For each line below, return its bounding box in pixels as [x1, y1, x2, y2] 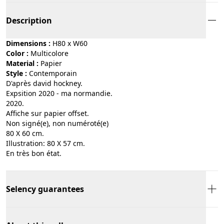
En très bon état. [6, 148, 61, 158]
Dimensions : [6, 38, 50, 48]
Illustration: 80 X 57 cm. [6, 138, 85, 148]
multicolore [37, 48, 68, 58]
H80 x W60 [52, 38, 87, 48]
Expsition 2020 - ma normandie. [6, 88, 112, 98]
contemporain [33, 68, 77, 78]
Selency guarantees [6, 183, 84, 194]
